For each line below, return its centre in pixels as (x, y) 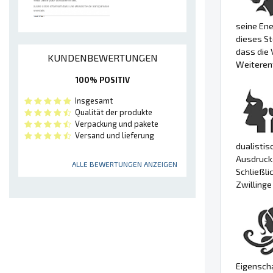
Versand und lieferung (113, 136)
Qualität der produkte (112, 112)
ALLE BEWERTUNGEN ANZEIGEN (125, 164)
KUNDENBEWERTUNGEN (102, 58)
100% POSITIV (102, 80)
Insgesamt (92, 101)
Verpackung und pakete (115, 124)
